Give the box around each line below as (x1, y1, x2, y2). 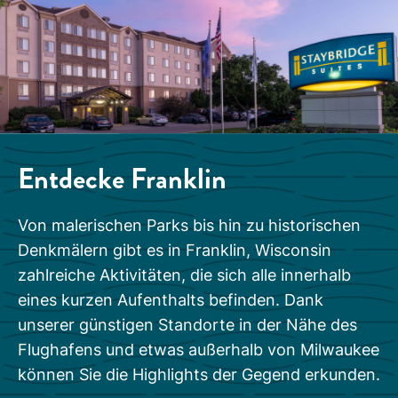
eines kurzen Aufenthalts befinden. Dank (18, 291, 323, 310)
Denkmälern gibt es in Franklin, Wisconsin (18, 241, 331, 260)
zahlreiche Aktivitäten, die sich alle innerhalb (18, 266, 351, 285)
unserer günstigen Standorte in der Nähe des (18, 315, 357, 335)
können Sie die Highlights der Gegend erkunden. (18, 365, 380, 385)
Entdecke (18, 158, 131, 200)
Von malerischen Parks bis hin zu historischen (18, 216, 361, 235)
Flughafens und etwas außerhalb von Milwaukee (18, 340, 379, 360)
